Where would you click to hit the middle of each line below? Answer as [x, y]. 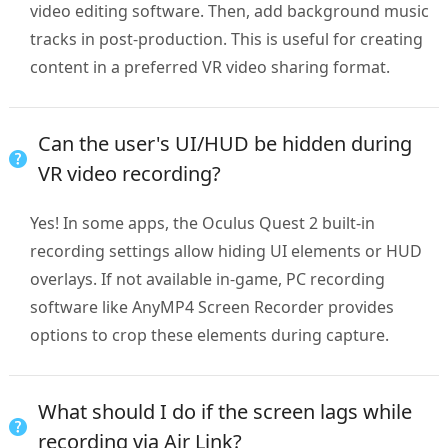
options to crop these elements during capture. [209, 335]
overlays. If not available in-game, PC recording [207, 279]
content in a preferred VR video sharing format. [209, 67]
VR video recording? [129, 174]
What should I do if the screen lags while [224, 412]
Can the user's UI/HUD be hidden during [224, 144]
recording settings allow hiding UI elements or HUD [225, 251]
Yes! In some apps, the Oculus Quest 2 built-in [202, 223]
